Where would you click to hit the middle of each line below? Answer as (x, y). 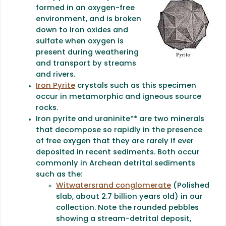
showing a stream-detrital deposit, (124, 219)
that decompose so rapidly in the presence (119, 130)
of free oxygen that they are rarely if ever (115, 141)
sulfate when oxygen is (80, 41)
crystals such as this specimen (136, 86)
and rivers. (55, 75)
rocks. (47, 108)
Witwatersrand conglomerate (114, 186)
